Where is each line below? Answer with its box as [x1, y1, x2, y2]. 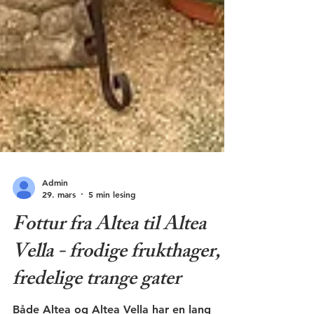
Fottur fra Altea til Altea [13, 236, 206, 271]
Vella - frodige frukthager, [13, 264, 221, 298]
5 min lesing [88, 216, 136, 227]
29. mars [42, 216, 76, 227]
